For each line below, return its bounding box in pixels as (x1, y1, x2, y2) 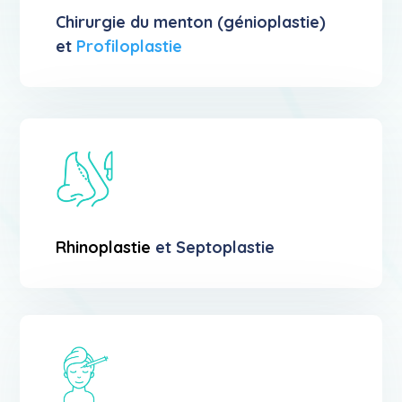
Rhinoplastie (56, 236, 152, 258)
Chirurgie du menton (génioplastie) (56, 12, 327, 33)
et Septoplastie (151, 236, 275, 258)
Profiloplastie (76, 36, 183, 57)
